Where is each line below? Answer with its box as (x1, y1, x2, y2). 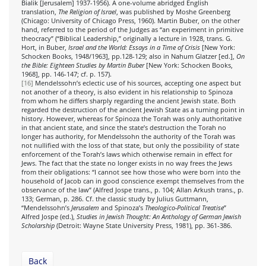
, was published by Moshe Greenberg (116, 7, 230, 16)
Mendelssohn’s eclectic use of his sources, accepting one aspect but (33, 78, 241, 87)
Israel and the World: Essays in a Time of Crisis (68, 43, 202, 52)
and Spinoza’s (101, 203, 145, 212)
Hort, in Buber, (21, 43, 68, 52)
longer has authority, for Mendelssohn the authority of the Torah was (21, 132, 235, 141)
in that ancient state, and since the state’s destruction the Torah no (21, 123, 226, 132)
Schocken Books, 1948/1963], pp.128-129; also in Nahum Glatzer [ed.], (21, 52, 236, 61)
